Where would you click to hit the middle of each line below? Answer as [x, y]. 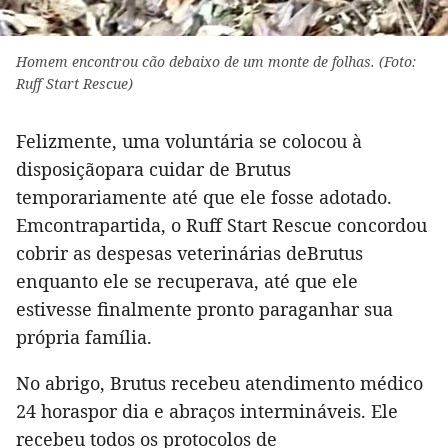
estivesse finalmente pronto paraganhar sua [204, 308]
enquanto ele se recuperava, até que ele [187, 280]
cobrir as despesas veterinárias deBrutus [189, 252]
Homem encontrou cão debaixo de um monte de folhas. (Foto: [216, 61]
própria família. [84, 336]
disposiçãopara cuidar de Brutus [153, 168]
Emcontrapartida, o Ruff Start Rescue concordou [221, 224]
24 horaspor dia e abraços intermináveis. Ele [207, 410]
